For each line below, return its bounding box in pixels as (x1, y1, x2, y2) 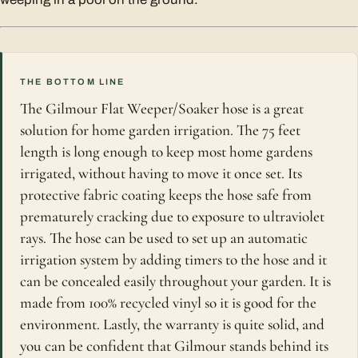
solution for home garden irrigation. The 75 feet (20, 120, 300, 140)
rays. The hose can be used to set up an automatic (20, 228, 308, 248)
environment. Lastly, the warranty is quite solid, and (20, 314, 324, 334)
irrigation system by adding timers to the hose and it (20, 249, 327, 269)
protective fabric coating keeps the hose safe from (20, 185, 312, 205)
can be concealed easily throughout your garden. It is (20, 271, 331, 291)
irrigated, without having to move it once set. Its (20, 163, 302, 183)
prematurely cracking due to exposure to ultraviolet (20, 206, 324, 226)
